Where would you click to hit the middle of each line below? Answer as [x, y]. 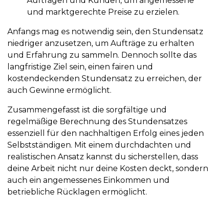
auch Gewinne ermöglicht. [60, 90]
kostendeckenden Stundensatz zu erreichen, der [105, 79]
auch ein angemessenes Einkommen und [88, 180]
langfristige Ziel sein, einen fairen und [80, 67]
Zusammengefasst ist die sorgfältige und [87, 110]
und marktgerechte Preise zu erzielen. [104, 12]
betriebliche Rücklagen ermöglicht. [78, 192]
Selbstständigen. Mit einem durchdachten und [99, 145]
